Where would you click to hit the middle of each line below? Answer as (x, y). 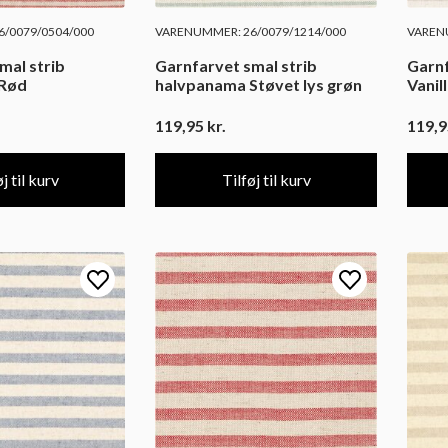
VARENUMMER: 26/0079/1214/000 (250, 31)
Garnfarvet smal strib (236, 65)
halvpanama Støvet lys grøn (258, 84)
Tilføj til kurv (266, 180)
